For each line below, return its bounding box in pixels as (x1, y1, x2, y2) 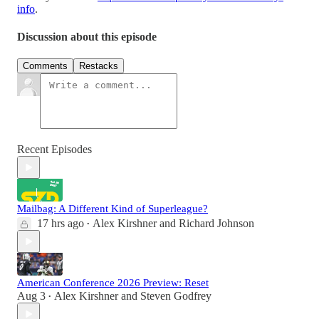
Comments (23, 61, 68, 72)
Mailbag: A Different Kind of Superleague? (17, 203, 208, 215)
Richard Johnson (179, 217, 254, 230)
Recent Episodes (17, 143, 92, 156)
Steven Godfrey (140, 290, 211, 303)
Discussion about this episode (17, 31, 157, 43)
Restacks (79, 61, 118, 72)
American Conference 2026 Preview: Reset (17, 277, 209, 289)
